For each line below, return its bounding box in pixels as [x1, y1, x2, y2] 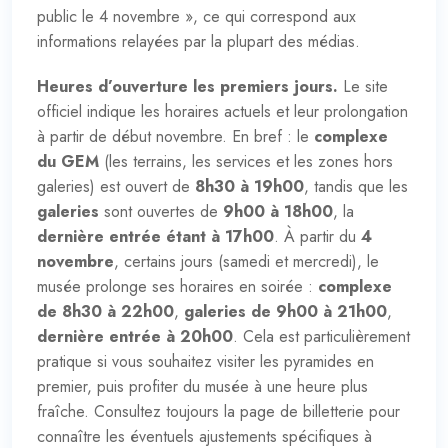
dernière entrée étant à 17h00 [37, 224, 274, 248]
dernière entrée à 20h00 [37, 324, 233, 348]
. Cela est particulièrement [233, 324, 410, 348]
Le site [338, 74, 388, 98]
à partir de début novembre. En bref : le [37, 124, 314, 148]
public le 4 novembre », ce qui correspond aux [37, 4, 356, 28]
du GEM [37, 149, 99, 173]
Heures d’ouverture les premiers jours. [37, 74, 338, 98]
